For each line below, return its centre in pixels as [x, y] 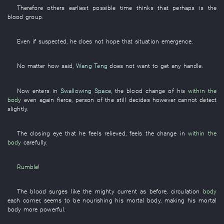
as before [153, 191]
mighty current [116, 191]
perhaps [184, 7]
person [85, 99]
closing [40, 133]
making [174, 200]
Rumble [27, 166]
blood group [25, 16]
